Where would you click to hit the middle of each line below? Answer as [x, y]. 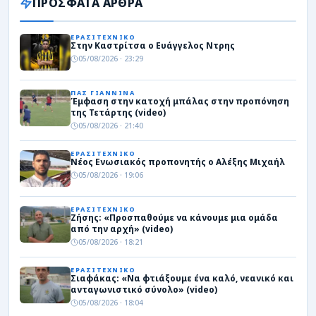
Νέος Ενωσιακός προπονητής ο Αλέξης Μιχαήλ [178, 162]
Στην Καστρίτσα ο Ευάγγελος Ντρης [153, 46]
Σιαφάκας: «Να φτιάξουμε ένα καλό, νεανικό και [182, 279]
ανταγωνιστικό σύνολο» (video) [144, 290]
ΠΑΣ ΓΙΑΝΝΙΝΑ [103, 93]
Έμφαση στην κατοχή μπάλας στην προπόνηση [180, 102]
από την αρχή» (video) [122, 229]
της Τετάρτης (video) [118, 113]
